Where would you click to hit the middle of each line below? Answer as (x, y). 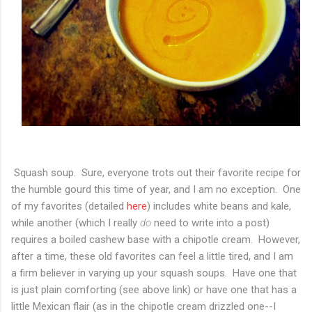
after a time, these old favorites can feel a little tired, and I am (152, 256)
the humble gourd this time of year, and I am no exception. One (156, 189)
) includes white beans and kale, (219, 206)
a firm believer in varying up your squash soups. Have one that (154, 273)
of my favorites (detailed (69, 206)
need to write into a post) (210, 223)
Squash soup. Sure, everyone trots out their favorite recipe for (156, 172)
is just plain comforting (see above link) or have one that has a (154, 289)
